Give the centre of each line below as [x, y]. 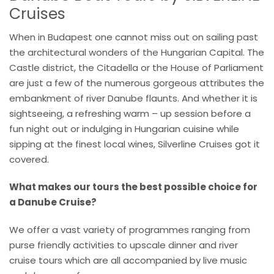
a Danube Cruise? [53, 202]
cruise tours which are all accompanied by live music [128, 260]
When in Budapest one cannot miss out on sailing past [134, 37]
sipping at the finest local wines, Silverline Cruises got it [135, 144]
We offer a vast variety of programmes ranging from [130, 229]
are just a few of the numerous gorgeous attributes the [137, 83]
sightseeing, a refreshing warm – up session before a [130, 113]
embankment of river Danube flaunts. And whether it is [133, 98]
